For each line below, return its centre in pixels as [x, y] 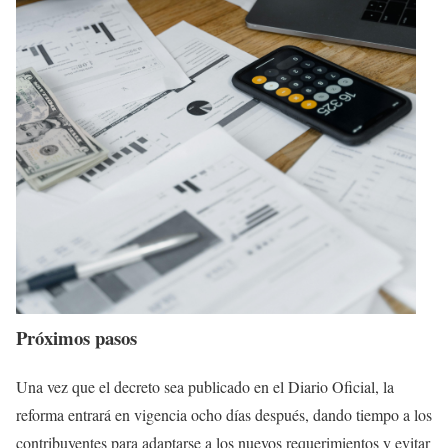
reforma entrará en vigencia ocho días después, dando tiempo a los [224, 414]
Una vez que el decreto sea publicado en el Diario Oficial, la [205, 386]
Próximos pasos [76, 338]
